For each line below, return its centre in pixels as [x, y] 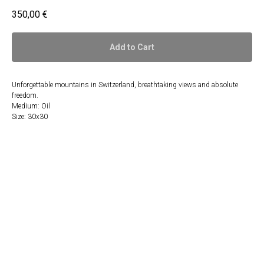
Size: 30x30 [30, 117]
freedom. [25, 96]
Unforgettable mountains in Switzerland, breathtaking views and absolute [125, 85]
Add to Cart [132, 47]
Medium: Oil [31, 106]
